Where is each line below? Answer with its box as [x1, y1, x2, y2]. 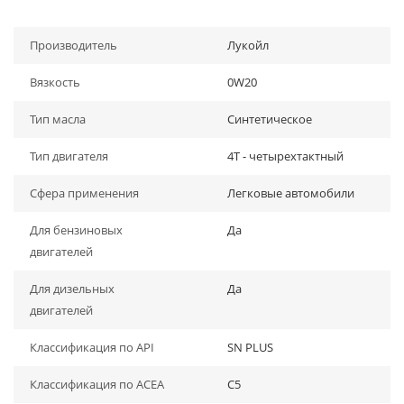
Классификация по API [30, 339, 154, 355]
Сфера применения [30, 185, 139, 201]
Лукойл [227, 37, 269, 53]
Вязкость [30, 74, 80, 90]
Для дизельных [30, 280, 115, 297]
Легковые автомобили [227, 185, 354, 201]
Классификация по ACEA [30, 376, 164, 392]
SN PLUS [227, 339, 273, 355]
